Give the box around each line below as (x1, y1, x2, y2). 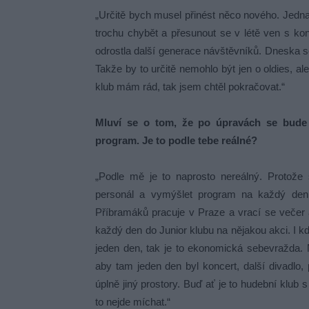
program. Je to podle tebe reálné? (95, 134, 257, 146)
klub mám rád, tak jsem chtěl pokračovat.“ (95, 81, 285, 92)
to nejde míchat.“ (95, 296, 170, 308)
